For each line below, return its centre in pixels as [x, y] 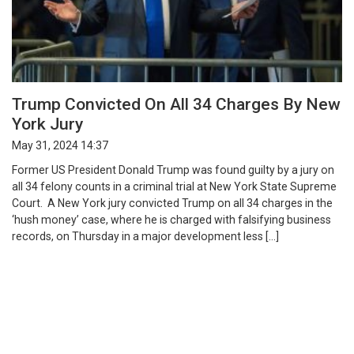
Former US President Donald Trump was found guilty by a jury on [173, 169]
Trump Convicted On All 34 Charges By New [176, 104]
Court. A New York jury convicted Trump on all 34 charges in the [172, 203]
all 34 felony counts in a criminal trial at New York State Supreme [174, 186]
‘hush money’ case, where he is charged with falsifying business [171, 219]
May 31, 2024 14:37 [60, 145]
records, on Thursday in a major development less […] [145, 236]
